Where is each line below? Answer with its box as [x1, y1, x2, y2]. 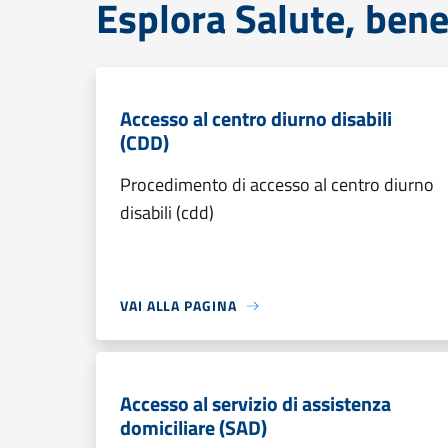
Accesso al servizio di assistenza [120, 388, 391, 419]
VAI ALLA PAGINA [120, 295, 237, 316]
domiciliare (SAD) [120, 412, 267, 443]
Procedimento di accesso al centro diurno [120, 171, 434, 198]
